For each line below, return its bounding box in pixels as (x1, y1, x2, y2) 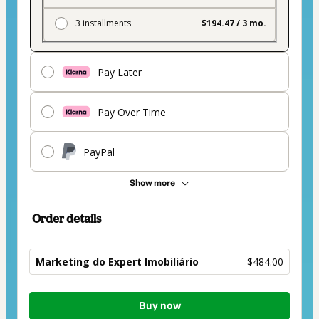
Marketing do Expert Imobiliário (36, 255, 199, 269)
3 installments (75, 17, 131, 30)
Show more (130, 178, 175, 189)
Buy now (138, 300, 181, 313)
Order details (32, 211, 101, 226)
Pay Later (98, 65, 142, 79)
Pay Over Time (98, 105, 166, 119)
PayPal (83, 145, 115, 159)
